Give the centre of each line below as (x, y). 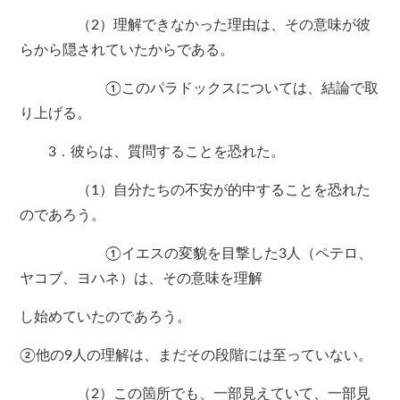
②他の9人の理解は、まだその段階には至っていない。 (196, 356)
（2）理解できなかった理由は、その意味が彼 (196, 25)
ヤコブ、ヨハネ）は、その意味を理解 (142, 279)
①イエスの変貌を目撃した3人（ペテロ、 (196, 254)
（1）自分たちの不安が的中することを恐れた (196, 191)
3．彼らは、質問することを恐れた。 (153, 152)
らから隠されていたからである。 (127, 50)
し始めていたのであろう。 (106, 317)
